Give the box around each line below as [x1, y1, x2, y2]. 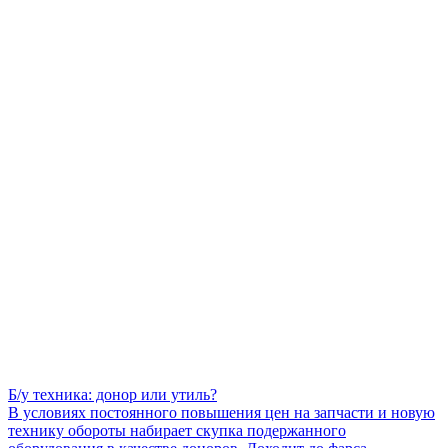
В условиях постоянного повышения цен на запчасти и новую [8, 403, 435, 421]
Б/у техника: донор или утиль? [8, 385, 217, 403]
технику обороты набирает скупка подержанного [8, 421, 346, 439]
